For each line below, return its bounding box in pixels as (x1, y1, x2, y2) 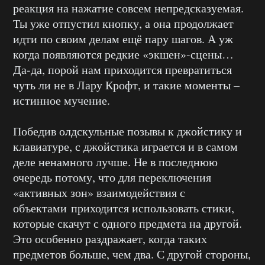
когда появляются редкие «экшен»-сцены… (13, 46, 234, 63)
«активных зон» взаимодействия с (13, 185, 185, 201)
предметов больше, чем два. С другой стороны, (13, 246, 251, 263)
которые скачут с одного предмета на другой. (13, 215, 242, 232)
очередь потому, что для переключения (13, 169, 211, 186)
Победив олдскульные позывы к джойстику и (13, 123, 242, 140)
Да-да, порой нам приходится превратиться (13, 62, 232, 78)
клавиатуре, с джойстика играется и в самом (13, 138, 238, 155)
